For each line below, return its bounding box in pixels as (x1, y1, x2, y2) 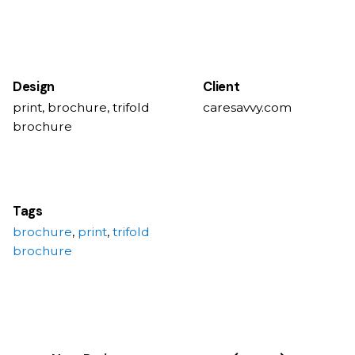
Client (203, 78, 240, 95)
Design (13, 78, 55, 95)
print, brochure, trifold (13, 99, 150, 115)
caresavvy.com (203, 99, 292, 115)
